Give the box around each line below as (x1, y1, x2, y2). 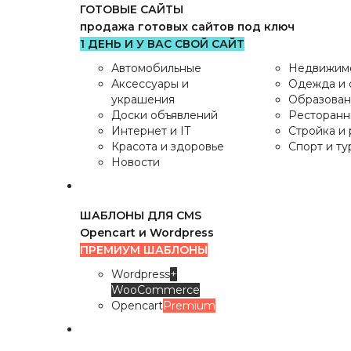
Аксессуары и (111, 77, 189, 91)
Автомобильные (111, 61, 201, 75)
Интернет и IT (111, 124, 190, 138)
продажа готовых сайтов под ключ (80, 20, 295, 34)
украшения (111, 92, 175, 107)
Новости (111, 155, 160, 169)
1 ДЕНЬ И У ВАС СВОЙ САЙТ (80, 37, 244, 51)
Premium (163, 299, 215, 313)
